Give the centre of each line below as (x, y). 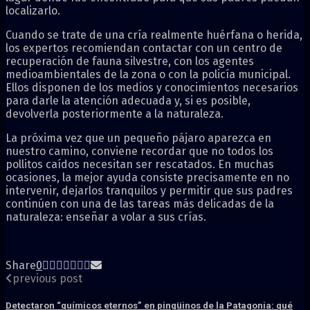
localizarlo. (33, 10)
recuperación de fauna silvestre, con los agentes (130, 61)
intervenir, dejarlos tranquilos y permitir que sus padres (149, 190)
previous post (47, 278)
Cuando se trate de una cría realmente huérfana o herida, (154, 35)
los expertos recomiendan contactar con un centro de (144, 48)
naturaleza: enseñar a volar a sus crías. (106, 217)
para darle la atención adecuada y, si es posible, (128, 100)
